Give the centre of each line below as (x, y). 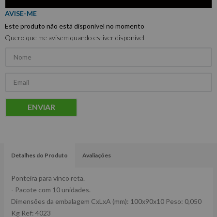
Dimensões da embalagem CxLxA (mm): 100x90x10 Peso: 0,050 (106, 201)
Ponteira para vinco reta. (48, 178)
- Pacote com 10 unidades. (51, 190)
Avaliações (97, 155)
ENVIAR (41, 107)
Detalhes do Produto (39, 155)
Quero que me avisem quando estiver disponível (75, 38)
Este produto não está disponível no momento (75, 26)
